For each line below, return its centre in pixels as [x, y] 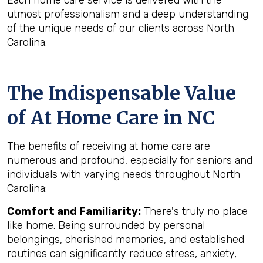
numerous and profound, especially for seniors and [130, 160]
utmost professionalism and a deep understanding [128, 14]
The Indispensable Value [122, 93]
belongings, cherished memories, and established [126, 240]
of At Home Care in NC [111, 118]
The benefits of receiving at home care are [109, 146]
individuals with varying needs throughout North [124, 174]
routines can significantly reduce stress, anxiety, [122, 254]
